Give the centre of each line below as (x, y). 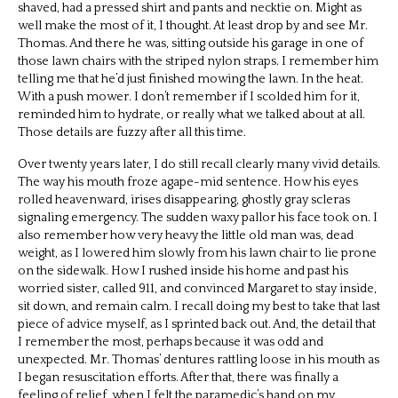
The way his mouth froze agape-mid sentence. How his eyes (188, 182)
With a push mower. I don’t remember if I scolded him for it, (189, 96)
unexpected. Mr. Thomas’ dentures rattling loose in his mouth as (199, 359)
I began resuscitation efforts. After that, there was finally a (178, 377)
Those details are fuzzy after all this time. (133, 132)
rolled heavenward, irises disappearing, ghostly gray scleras (184, 199)
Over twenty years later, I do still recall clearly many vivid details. (199, 164)
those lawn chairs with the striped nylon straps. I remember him (198, 61)
